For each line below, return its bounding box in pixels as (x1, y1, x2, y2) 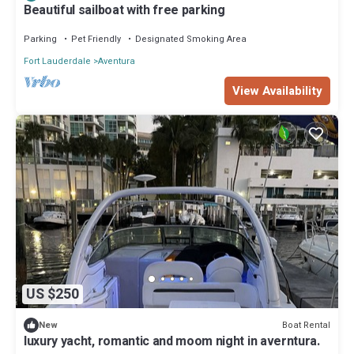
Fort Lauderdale (24, 55, 91, 69)
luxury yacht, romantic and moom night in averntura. (24, 332, 320, 352)
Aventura (98, 55, 135, 69)
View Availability (232, 82, 322, 100)
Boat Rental (282, 318, 330, 332)
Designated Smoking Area (135, 32, 247, 47)
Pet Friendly (71, 32, 121, 47)
